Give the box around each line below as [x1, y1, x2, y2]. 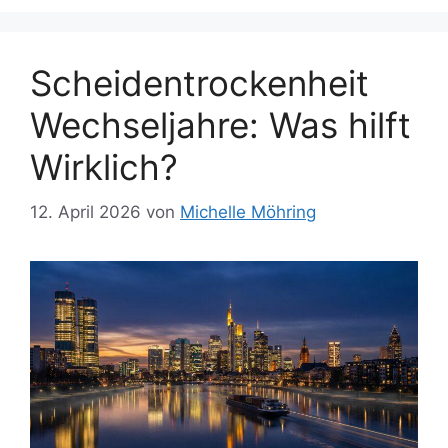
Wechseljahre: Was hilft [30, 104, 411, 147]
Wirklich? [30, 146, 178, 189]
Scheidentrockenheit [30, 62, 369, 105]
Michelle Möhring [180, 201, 316, 222]
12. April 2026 [30, 201, 141, 222]
